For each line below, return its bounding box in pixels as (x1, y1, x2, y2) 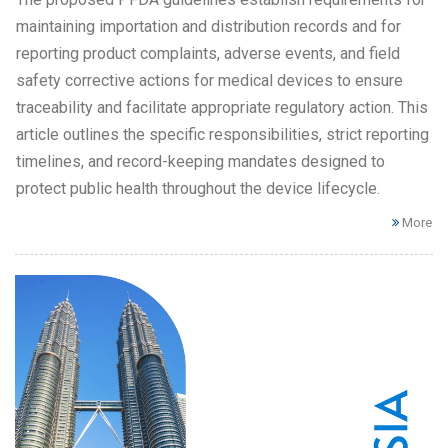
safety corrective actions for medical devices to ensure (16, 70, 403, 90)
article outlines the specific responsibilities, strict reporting (16, 124, 429, 144)
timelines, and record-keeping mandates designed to (16, 151, 385, 171)
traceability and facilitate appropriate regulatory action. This (16, 97, 428, 117)
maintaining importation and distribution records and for (16, 16, 401, 36)
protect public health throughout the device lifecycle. (16, 178, 380, 198)
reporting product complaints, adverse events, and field (16, 43, 400, 63)
